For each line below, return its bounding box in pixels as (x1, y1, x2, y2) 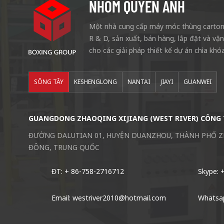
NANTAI (127, 77, 150, 86)
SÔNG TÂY (34, 77, 64, 86)
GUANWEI (183, 77, 212, 86)
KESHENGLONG (74, 77, 117, 86)
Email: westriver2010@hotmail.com (51, 193, 166, 203)
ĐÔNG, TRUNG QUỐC (28, 142, 100, 152)
